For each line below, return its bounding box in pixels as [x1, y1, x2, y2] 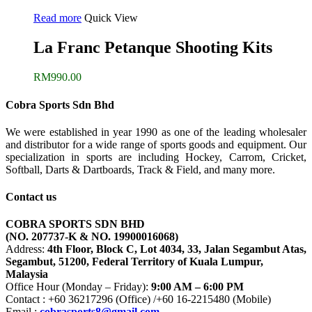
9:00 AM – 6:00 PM [151, 281, 247, 293]
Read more [33, 12, 81, 24]
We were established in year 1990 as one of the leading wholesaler [6, 125, 306, 138]
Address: [6, 243, 47, 256]
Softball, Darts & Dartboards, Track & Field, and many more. [6, 163, 275, 175]
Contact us [6, 191, 56, 203]
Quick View [84, 12, 138, 24]
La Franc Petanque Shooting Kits [33, 38, 272, 57]
